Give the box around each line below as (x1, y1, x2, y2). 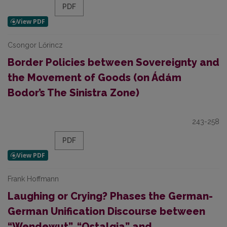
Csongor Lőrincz (8, 41, 63, 49)
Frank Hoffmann (8, 175, 59, 183)
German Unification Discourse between (8, 205, 205, 217)
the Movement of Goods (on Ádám (8, 71, 181, 84)
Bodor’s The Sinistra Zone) (8, 87, 139, 99)
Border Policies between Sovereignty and (8, 56, 219, 68)
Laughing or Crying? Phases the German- (8, 190, 213, 202)
